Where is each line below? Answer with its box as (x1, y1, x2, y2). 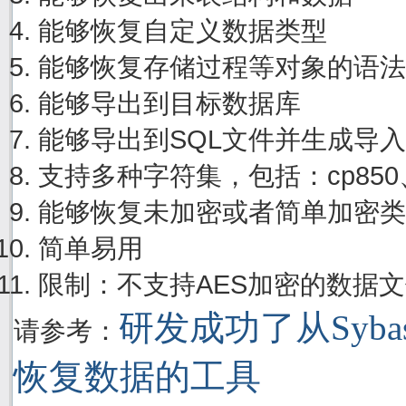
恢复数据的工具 (14, 356, 261, 396)
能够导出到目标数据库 (37, 87, 301, 118)
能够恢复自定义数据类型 (37, 14, 327, 45)
